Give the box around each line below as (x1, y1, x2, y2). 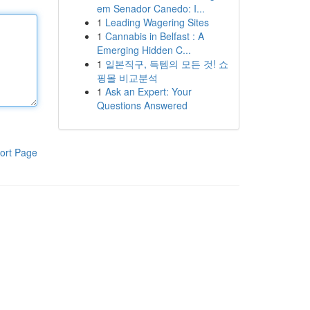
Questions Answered (96, 98, 188, 112)
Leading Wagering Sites (104, 15, 209, 29)
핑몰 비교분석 (96, 71, 158, 84)
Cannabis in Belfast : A (104, 29, 204, 43)
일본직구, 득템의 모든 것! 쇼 (104, 57, 228, 71)
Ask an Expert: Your (104, 84, 192, 98)
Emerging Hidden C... (96, 43, 191, 57)
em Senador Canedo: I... (96, 1, 205, 15)
